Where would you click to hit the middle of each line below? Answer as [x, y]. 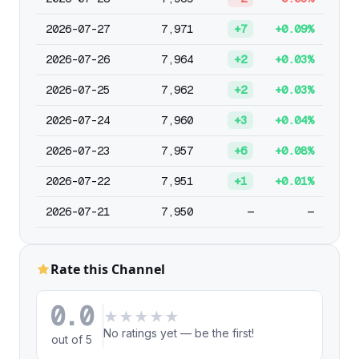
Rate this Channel [108, 269]
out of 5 [71, 339]
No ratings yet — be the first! [179, 333]
